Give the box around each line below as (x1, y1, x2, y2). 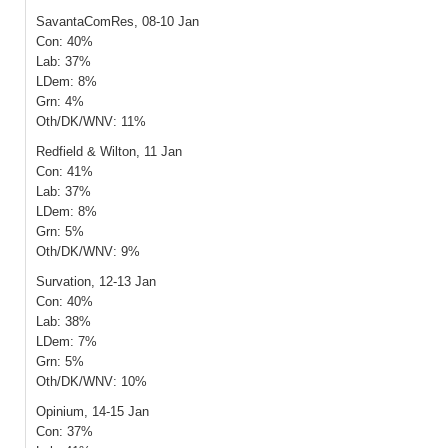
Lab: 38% (36, 314, 91, 329)
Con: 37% (36, 424, 93, 439)
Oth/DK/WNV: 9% (36, 244, 140, 259)
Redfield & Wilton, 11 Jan (36, 144, 182, 159)
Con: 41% (36, 164, 93, 179)
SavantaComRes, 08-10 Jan (36, 14, 199, 29)
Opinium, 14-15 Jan (36, 404, 149, 419)
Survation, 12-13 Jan (36, 274, 156, 289)
